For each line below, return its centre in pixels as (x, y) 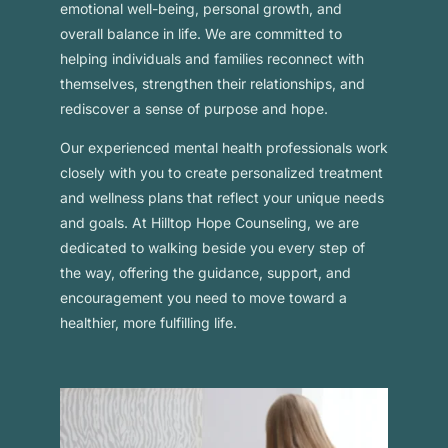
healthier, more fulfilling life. (148, 323)
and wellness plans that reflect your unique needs (221, 198)
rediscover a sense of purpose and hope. (193, 109)
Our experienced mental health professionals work (223, 148)
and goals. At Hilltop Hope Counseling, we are (209, 223)
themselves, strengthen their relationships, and (212, 84)
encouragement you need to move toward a (203, 298)
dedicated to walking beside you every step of (212, 248)
